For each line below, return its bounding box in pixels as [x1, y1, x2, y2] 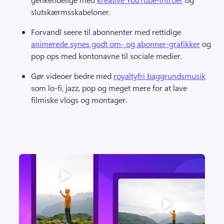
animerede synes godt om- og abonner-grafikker [31, 38, 200, 49]
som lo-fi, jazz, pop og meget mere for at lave [31, 82, 187, 93]
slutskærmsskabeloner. [31, 6, 113, 17]
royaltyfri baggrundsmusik [113, 70, 206, 81]
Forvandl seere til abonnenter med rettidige [31, 26, 183, 37]
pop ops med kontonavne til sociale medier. [31, 50, 184, 61]
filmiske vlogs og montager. [31, 94, 129, 105]
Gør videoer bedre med [31, 70, 114, 81]
